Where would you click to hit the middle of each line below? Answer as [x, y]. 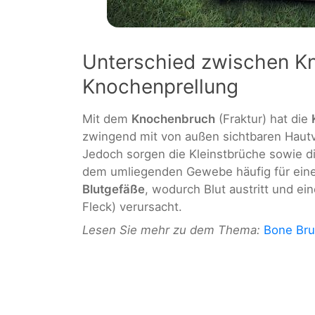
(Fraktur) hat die [263, 118]
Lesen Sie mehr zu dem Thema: [171, 230]
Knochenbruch [173, 118]
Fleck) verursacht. [132, 206]
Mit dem [107, 118]
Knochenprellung [160, 86]
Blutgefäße [114, 189]
